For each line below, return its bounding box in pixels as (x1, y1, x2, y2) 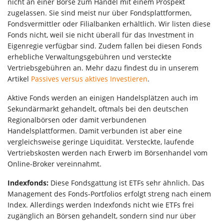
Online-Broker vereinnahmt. (7, 158, 101, 168)
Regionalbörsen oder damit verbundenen (7, 114, 146, 124)
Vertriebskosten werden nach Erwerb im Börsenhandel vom (7, 147, 207, 157)
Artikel (7, 73, 31, 83)
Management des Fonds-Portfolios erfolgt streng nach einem (7, 188, 211, 198)
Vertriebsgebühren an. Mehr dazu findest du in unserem (7, 62, 198, 72)
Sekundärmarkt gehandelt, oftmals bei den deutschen (7, 103, 188, 113)
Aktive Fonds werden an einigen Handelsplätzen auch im (7, 92, 198, 102)
